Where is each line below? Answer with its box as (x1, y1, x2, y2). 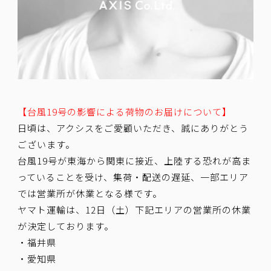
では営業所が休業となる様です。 (18, 186, 163, 200)
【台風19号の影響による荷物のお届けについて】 (18, 105, 232, 118)
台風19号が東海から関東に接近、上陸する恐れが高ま (18, 154, 252, 167)
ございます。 (18, 137, 76, 151)
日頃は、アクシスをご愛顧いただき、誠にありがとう (18, 121, 249, 134)
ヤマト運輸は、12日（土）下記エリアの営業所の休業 (18, 203, 252, 216)
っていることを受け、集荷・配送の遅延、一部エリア (18, 170, 249, 183)
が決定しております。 (18, 219, 114, 232)
